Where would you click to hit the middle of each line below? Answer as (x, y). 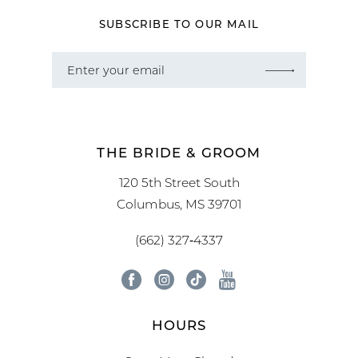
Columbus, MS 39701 (179, 204)
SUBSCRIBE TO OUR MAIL (179, 24)
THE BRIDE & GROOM (179, 151)
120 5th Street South (179, 183)
